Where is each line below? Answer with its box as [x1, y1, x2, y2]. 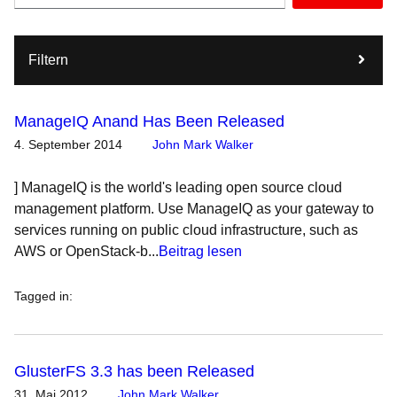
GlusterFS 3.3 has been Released [14, 362, 254, 380]
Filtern [28, 52, 68, 67]
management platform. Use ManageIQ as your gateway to [14, 201, 374, 216]
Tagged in [14, 289, 69, 303]
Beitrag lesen [159, 244, 242, 259]
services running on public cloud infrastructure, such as [14, 222, 358, 237]
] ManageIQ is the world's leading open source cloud [14, 180, 342, 195]
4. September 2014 [14, 137, 122, 152]
